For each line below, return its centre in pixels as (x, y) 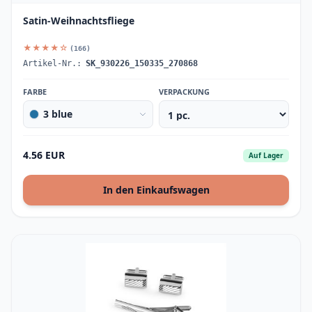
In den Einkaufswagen (156, 190)
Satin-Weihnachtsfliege (79, 21)
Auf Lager (266, 155)
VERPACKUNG (184, 92)
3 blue (58, 114)
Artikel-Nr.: (52, 63)
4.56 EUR (44, 155)
